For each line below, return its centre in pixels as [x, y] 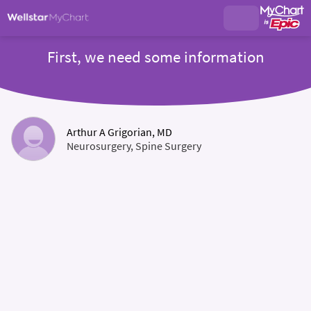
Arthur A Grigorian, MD [119, 132]
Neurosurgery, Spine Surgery [134, 146]
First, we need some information [155, 57]
